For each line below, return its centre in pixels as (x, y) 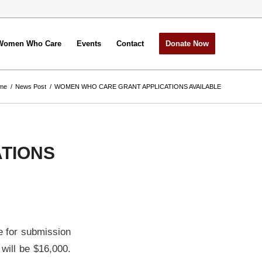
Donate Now (187, 44)
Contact (130, 44)
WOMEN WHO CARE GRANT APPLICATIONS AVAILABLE (138, 87)
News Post (31, 87)
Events (89, 44)
